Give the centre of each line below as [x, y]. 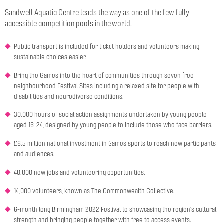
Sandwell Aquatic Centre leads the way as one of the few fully [97, 12]
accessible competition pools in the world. [68, 23]
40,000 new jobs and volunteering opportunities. [80, 172]
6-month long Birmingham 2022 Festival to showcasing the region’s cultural [115, 209]
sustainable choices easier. [50, 57]
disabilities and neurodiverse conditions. [69, 96]
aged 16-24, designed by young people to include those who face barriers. [113, 125]
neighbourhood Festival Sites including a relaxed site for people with [107, 86]
